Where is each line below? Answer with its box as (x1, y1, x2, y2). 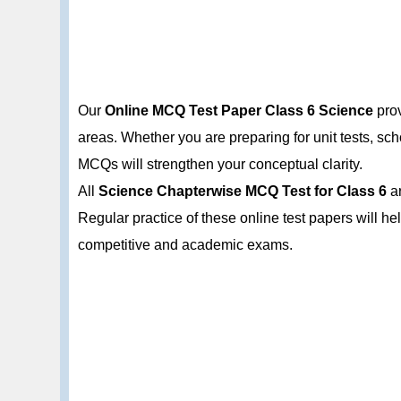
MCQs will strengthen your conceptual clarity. (78, 156, 363, 172)
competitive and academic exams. (78, 236, 294, 252)
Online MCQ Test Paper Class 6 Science (105, 102, 374, 118)
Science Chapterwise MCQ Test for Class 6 (98, 183, 388, 199)
